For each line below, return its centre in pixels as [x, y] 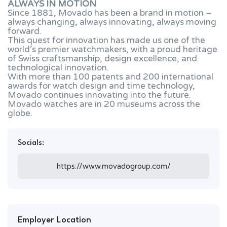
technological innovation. [58, 68]
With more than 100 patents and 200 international [110, 77]
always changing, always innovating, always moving [112, 22]
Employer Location [54, 220]
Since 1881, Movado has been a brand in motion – [110, 13]
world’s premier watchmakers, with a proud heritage [112, 49]
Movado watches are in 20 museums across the [104, 104]
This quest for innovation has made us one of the [106, 40]
